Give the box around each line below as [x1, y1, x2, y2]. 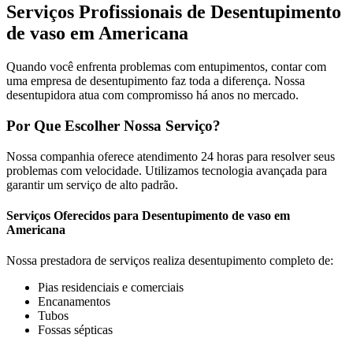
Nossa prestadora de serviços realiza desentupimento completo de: [6, 254, 333, 268]
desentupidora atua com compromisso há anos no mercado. [6, 88, 299, 102]
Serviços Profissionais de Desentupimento [6, 2, 341, 23]
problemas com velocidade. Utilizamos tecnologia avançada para [6, 163, 327, 177]
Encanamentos [38, 295, 110, 309]
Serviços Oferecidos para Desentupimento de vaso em [6, 209, 290, 223]
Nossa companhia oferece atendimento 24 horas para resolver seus [6, 149, 335, 163]
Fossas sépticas [38, 323, 113, 337]
